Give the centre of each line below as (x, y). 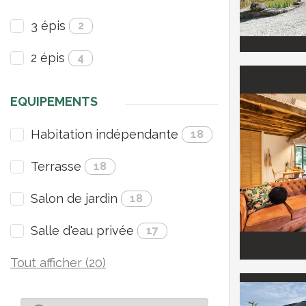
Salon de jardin (74, 198)
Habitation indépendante (105, 134)
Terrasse (56, 166)
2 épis (48, 58)
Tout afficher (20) (58, 263)
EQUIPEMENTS (54, 101)
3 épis (48, 26)
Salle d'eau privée (82, 231)
